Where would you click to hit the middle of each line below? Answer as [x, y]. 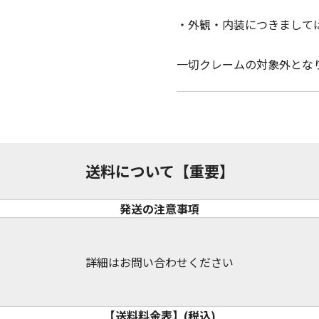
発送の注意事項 [159, 209]
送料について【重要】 [159, 171]
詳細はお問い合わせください [159, 262]
